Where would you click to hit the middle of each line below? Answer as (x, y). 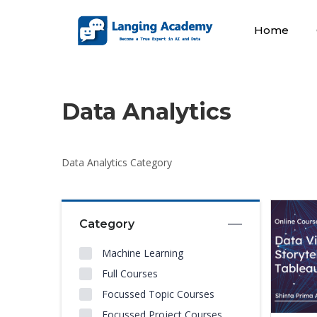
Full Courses (130, 273)
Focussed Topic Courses (158, 294)
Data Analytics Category (117, 162)
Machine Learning (143, 253)
